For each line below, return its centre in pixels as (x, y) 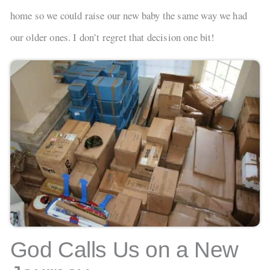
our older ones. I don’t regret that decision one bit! (112, 37)
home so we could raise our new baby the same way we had (128, 16)
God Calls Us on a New (124, 250)
